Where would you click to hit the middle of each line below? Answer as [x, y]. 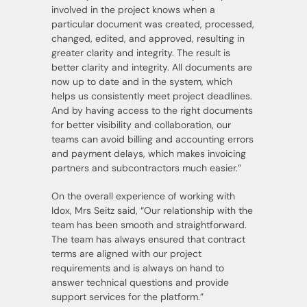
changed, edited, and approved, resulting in [148, 38]
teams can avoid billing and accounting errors [152, 139]
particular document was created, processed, [152, 24]
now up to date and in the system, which [142, 81]
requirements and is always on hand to [137, 268]
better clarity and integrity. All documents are [151, 67]
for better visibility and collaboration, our [141, 124]
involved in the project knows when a [133, 9]
